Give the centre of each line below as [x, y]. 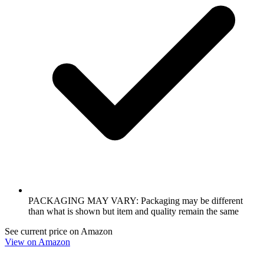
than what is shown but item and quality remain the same [133, 211]
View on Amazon [37, 242]
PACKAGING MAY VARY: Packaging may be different [136, 200]
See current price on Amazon [59, 231]
